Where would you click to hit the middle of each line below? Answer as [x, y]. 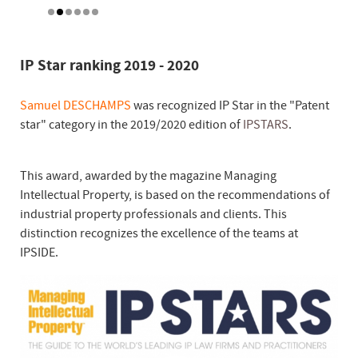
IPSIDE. [39, 253]
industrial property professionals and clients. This [153, 215]
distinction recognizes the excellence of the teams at [159, 234]
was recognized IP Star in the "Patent [230, 106]
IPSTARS [266, 125]
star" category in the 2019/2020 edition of [131, 125]
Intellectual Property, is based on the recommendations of [175, 195]
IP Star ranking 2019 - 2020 [109, 66]
